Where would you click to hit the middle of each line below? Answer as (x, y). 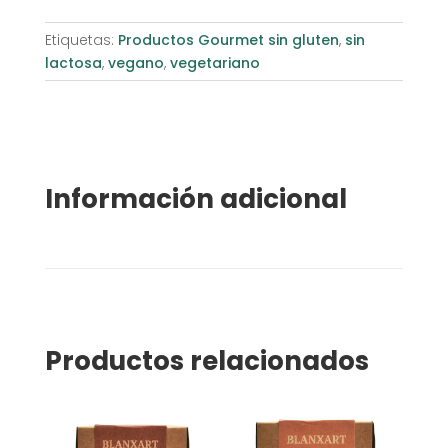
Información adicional (195, 198)
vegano (135, 62)
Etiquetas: (81, 39)
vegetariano (214, 62)
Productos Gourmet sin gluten (228, 39)
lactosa (73, 62)
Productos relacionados (206, 360)
